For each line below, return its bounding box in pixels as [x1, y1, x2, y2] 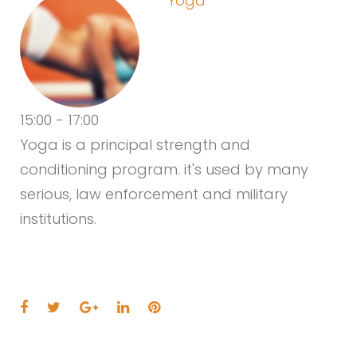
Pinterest [159, 296, 221, 316]
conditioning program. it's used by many [20, 159, 308, 179]
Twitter [60, 296, 108, 316]
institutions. [20, 209, 96, 229]
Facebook [27, 296, 99, 316]
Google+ [97, 296, 159, 316]
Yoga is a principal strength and [20, 135, 250, 155]
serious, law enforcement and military [20, 184, 288, 204]
